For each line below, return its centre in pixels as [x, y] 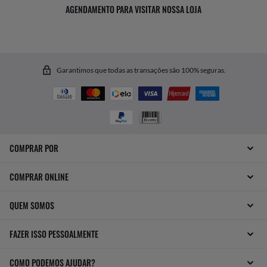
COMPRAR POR [34, 148]
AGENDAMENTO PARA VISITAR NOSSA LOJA [133, 10]
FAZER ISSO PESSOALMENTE [54, 234]
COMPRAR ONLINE [39, 177]
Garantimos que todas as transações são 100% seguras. [141, 70]
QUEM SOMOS [32, 206]
